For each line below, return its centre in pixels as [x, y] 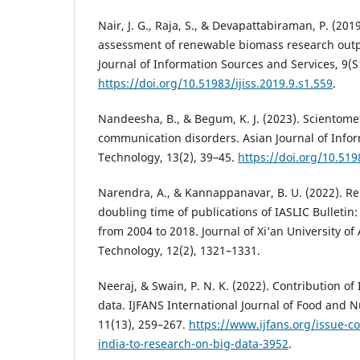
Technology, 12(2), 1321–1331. [179, 251]
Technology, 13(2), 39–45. [168, 157]
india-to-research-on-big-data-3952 [193, 344]
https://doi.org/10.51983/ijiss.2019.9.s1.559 [215, 84]
